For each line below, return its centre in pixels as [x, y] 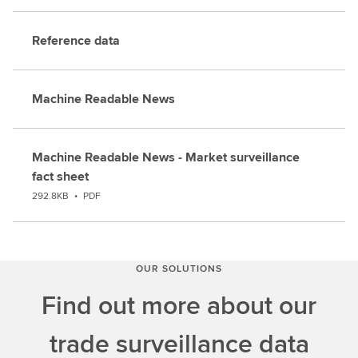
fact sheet [60, 176]
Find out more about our [179, 305]
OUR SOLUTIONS [179, 268]
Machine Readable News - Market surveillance [166, 157]
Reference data [76, 40]
